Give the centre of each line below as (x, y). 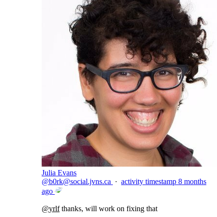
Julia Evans (59, 173)
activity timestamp (149, 181)
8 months (192, 181)
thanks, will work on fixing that (108, 209)
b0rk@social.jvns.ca (80, 181)
